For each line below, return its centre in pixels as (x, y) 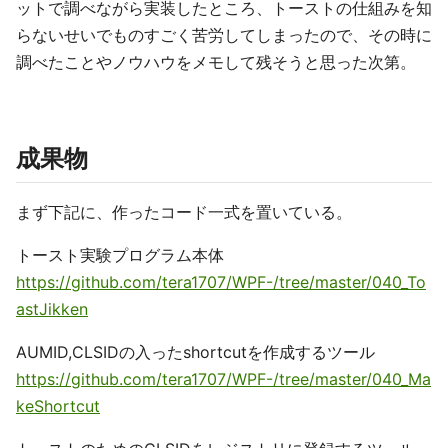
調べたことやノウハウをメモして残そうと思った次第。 (216, 62)
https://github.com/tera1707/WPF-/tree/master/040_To (221, 282)
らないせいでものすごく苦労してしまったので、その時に (224, 35)
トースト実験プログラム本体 (120, 255)
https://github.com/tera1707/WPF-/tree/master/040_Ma (223, 379)
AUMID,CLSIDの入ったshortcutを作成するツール (195, 352)
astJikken (52, 309)
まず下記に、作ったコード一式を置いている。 (184, 212)
